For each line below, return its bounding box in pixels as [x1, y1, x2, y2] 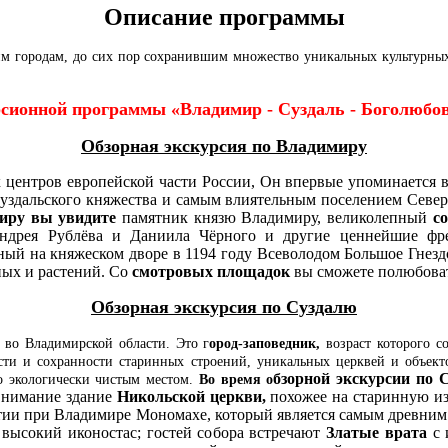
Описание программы [103, 3, 345, 30]
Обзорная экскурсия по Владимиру [81, 135, 367, 156]
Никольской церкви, [116, 387, 266, 405]
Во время [198, 371, 261, 387]
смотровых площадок [132, 262, 290, 280]
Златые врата [320, 423, 427, 441]
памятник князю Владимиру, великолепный [116, 208, 433, 226]
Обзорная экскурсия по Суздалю [91, 296, 357, 317]
